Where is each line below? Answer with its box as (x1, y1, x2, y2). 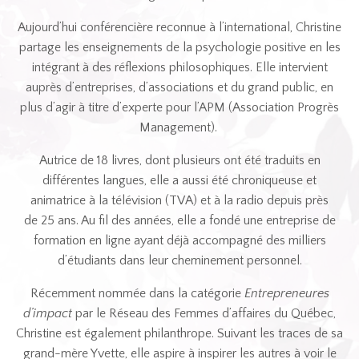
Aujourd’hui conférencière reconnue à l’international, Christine (18, 19, 341, 34)
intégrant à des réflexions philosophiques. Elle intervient (31, 59, 328, 75)
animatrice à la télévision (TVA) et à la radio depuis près (30, 192, 329, 208)
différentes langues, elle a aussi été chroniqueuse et (42, 172, 317, 188)
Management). (139, 119, 220, 135)
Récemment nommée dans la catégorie (30, 285, 244, 301)
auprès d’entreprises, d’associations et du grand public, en (26, 79, 333, 95)
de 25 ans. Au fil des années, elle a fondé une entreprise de (23, 212, 336, 228)
